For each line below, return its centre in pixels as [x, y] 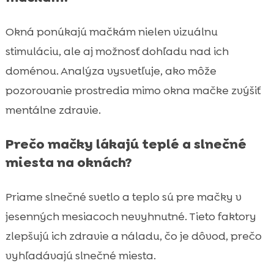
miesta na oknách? [68, 162]
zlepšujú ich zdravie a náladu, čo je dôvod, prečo [133, 236]
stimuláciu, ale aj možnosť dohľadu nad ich [117, 51]
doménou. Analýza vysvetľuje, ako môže [111, 71]
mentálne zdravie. [53, 110]
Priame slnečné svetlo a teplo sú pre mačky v [123, 197]
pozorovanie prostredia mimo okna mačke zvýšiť [133, 90]
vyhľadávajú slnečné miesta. [80, 255]
